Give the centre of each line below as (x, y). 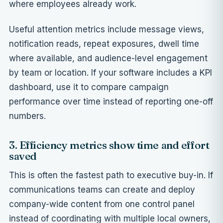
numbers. (27, 116)
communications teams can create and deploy (102, 190)
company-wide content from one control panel (102, 204)
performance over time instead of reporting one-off (111, 102)
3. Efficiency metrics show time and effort (109, 145)
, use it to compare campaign (110, 87)
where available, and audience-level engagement (108, 58)
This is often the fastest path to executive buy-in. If (111, 175)
